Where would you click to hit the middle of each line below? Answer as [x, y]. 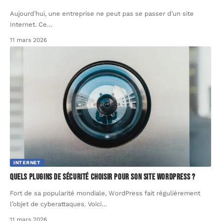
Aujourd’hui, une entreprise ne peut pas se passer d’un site [102, 13]
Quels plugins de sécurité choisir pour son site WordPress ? [103, 177]
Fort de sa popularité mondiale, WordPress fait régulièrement [105, 193]
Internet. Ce [28, 24]
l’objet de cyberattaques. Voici [56, 204]
